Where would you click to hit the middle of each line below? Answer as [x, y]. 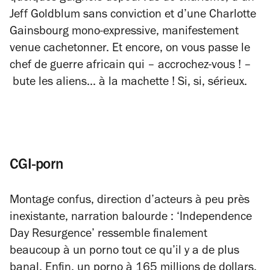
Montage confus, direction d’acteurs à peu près [130, 201]
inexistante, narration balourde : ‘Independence [131, 218]
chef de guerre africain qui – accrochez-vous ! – [130, 66]
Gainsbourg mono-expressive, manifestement [124, 32]
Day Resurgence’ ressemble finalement [108, 235]
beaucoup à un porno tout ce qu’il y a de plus [124, 252]
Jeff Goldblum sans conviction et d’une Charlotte [133, 15]
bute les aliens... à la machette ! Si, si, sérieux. [128, 83]
